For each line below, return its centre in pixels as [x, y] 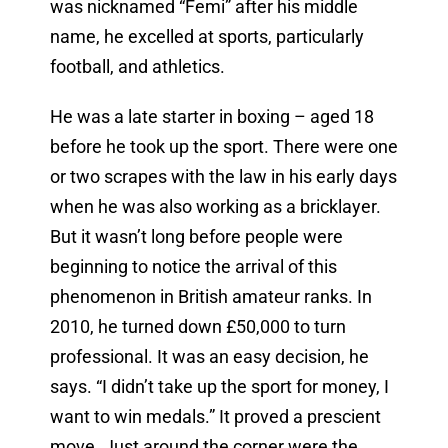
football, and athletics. [137, 67]
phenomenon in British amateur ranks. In [210, 297]
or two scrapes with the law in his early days [223, 177]
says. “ [75, 387]
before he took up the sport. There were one [223, 147]
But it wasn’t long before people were [196, 237]
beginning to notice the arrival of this [193, 267]
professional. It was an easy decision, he [209, 357]
